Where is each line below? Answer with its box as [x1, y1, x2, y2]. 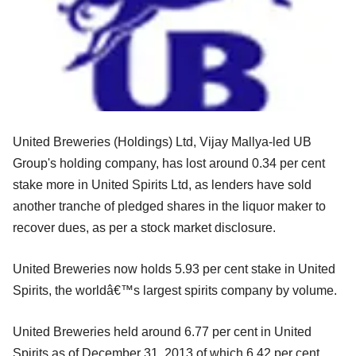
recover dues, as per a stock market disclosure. [13, 220, 276, 234]
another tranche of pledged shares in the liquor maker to [13, 199, 326, 213]
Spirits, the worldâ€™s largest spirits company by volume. [13, 283, 337, 297]
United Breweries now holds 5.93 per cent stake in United [13, 261, 335, 276]
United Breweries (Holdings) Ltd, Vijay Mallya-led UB [13, 134, 311, 149]
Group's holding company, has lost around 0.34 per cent [13, 156, 325, 170]
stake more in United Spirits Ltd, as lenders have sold [13, 177, 311, 192]
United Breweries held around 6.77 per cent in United [13, 324, 311, 339]
